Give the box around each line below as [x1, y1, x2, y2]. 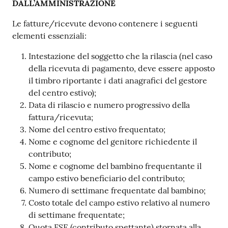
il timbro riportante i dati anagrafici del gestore [28, 75, 207, 85]
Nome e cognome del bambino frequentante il [28, 160, 202, 171]
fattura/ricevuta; [28, 111, 93, 122]
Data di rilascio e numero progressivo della [28, 99, 190, 110]
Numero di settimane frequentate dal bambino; [28, 185, 206, 195]
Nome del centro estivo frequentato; [28, 124, 165, 134]
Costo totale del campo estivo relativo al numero [28, 197, 210, 208]
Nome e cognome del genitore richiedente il [28, 136, 197, 147]
